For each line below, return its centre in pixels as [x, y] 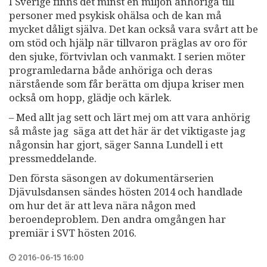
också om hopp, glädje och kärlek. [90, 98]
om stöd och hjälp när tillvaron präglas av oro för [128, 43]
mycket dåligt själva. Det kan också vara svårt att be [133, 30]
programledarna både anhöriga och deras [111, 71]
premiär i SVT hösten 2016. [73, 233]
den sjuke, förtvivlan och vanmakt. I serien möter [127, 57]
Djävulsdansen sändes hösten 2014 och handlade [126, 192]
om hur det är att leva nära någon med [102, 206]
